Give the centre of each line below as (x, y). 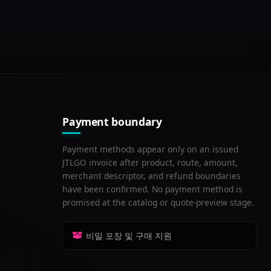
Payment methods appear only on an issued (151, 149)
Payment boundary (112, 122)
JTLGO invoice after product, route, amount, (150, 162)
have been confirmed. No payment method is (153, 189)
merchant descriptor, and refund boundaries (152, 176)
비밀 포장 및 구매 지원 (129, 236)
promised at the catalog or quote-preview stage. (158, 202)
